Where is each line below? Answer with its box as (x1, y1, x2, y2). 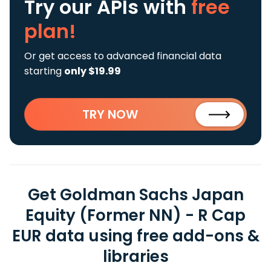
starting (24, 64, 64, 78)
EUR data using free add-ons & (11, 225, 260, 247)
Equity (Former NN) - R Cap (25, 204, 246, 226)
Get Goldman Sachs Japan (27, 184, 244, 206)
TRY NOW (82, 106, 138, 123)
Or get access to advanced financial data (24, 49, 221, 63)
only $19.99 (64, 64, 121, 78)
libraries (102, 246, 169, 267)
